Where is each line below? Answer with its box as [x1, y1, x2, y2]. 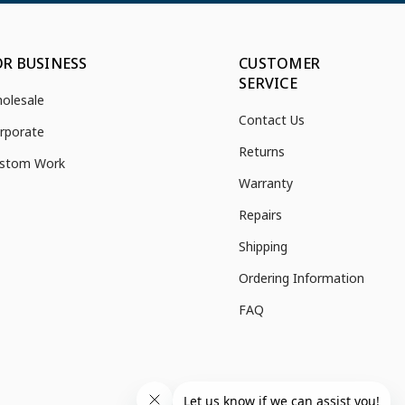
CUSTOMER [239, 53, 320, 73]
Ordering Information [239, 269, 364, 287]
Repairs [239, 206, 282, 223]
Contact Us [239, 111, 305, 128]
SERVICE [239, 73, 297, 93]
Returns [239, 143, 285, 160]
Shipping [239, 238, 287, 255]
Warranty [239, 174, 293, 192]
